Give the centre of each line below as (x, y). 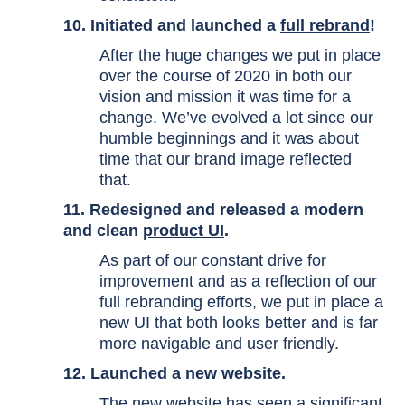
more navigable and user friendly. (221, 344)
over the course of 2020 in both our (226, 76)
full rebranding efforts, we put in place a (241, 302)
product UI (184, 231)
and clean (103, 231)
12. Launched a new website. (177, 373)
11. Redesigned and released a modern (213, 210)
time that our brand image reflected (226, 159)
